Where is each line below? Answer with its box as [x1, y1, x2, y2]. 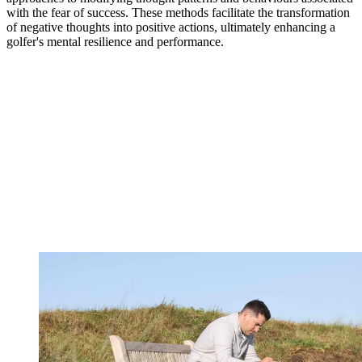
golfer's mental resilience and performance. [6, 35, 224, 49]
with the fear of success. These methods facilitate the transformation [6, 6, 350, 20]
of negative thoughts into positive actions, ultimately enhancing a [6, 20, 335, 35]
